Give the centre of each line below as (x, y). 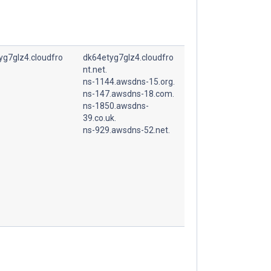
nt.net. (95, 69)
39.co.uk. (100, 118)
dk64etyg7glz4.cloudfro (128, 57)
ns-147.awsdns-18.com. (129, 93)
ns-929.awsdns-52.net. (126, 130)
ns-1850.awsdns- (116, 106)
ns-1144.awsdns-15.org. (129, 81)
